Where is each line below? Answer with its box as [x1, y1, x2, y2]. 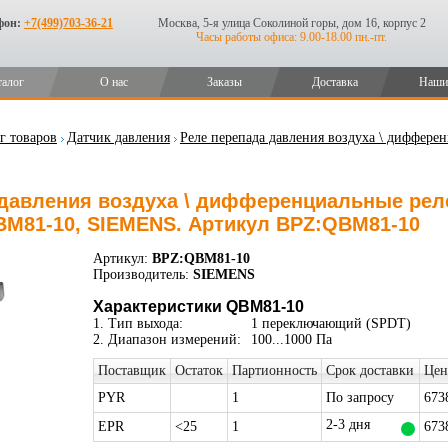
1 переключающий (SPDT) [250, 316, 411, 331]
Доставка [311, 75, 358, 89]
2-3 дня [325, 417, 370, 432]
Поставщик [97, 363, 166, 378]
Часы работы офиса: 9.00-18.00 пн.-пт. [196, 30, 388, 44]
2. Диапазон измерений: [92, 332, 241, 347]
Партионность [231, 363, 317, 378]
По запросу [325, 390, 394, 405]
